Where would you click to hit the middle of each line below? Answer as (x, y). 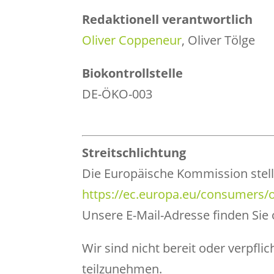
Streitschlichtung (134, 152)
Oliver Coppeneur (132, 40)
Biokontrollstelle (133, 73)
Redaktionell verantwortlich (168, 19)
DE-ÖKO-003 (119, 94)
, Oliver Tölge (219, 40)
